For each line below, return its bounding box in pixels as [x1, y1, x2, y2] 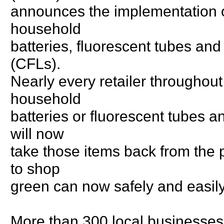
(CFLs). [10, 54, 60, 72]
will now [10, 124, 64, 142]
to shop [10, 159, 60, 177]
